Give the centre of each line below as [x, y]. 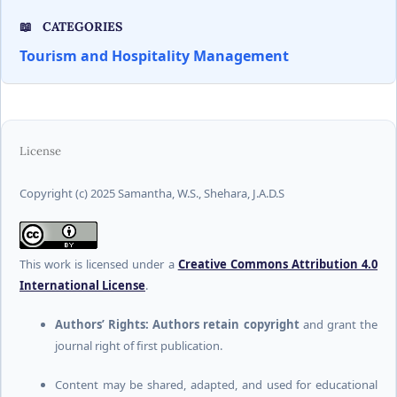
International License [82, 285]
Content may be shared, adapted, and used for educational [216, 385]
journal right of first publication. [138, 346]
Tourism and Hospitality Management [154, 55]
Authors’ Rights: [102, 325]
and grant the [339, 325]
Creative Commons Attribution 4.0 [278, 264]
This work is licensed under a [98, 264]
